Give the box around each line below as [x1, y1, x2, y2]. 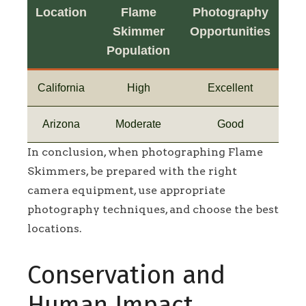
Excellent [208, 81, 253, 94]
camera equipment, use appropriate [27, 183, 225, 197]
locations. [27, 221, 82, 235]
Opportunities [190, 24, 270, 38]
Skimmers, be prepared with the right [27, 164, 237, 178]
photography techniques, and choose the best [27, 202, 279, 216]
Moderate [115, 117, 161, 130]
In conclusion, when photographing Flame [27, 145, 263, 158]
